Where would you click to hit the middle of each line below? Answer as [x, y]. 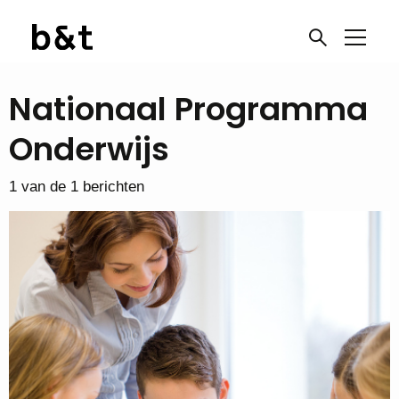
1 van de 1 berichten [77, 187]
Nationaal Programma [188, 109]
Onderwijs [89, 149]
